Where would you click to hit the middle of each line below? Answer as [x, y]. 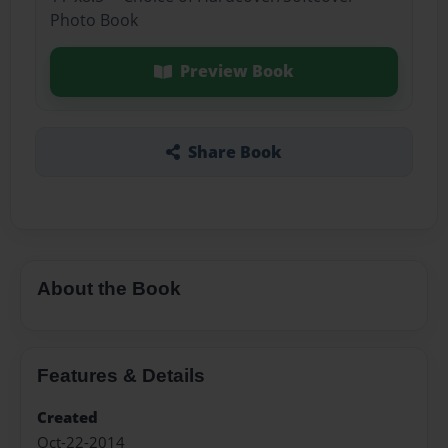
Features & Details [121, 375]
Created [67, 418]
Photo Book [93, 20]
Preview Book [236, 71]
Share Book [234, 151]
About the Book [109, 288]
